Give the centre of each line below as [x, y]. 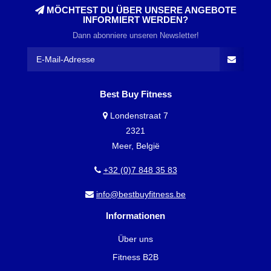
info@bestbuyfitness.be [141, 194]
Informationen [135, 216]
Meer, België [135, 146]
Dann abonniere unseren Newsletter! [135, 36]
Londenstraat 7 [138, 116]
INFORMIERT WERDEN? [135, 20]
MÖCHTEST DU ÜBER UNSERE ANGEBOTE [140, 10]
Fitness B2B [135, 257]
